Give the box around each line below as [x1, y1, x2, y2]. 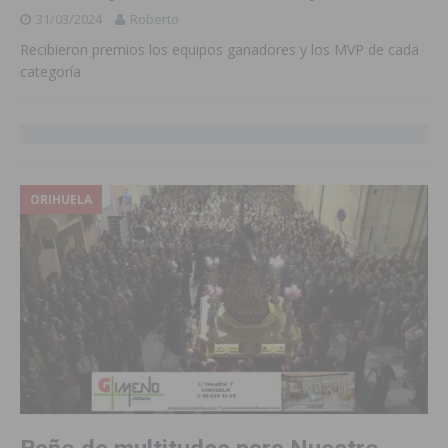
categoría [20, 61, 81, 81]
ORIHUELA [30, 190, 92, 208]
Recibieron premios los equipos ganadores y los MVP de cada [20, 39, 419, 59]
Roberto [130, 9, 179, 28]
